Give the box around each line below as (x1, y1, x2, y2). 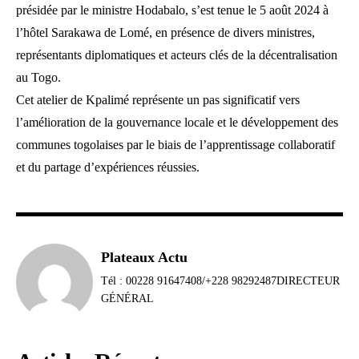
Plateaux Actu (101, 249, 188, 266)
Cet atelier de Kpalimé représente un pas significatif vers (16, 93, 300, 107)
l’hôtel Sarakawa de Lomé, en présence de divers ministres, (16, 26, 315, 40)
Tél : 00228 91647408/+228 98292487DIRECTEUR (101, 275, 340, 288)
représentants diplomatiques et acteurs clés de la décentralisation (16, 48, 337, 63)
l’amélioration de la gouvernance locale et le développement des (16, 115, 338, 130)
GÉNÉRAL (101, 292, 154, 305)
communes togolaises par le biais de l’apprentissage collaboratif (16, 138, 335, 152)
